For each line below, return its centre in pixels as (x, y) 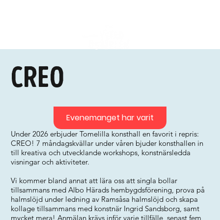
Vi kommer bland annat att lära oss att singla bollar (94, 180)
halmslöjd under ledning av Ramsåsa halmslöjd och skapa (105, 199)
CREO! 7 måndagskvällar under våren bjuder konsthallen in (107, 143)
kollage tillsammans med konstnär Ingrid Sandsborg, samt (105, 208)
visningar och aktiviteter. (50, 162)
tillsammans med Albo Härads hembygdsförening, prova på (108, 190)
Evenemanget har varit (110, 118)
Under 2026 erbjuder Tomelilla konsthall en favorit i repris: (105, 134)
